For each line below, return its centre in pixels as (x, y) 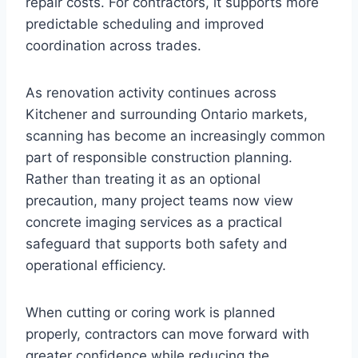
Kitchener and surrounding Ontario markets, (167, 115)
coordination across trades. (113, 46)
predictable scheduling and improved (145, 24)
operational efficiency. (96, 266)
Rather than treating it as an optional (143, 179)
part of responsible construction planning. (159, 158)
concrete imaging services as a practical (154, 223)
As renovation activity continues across (151, 93)
